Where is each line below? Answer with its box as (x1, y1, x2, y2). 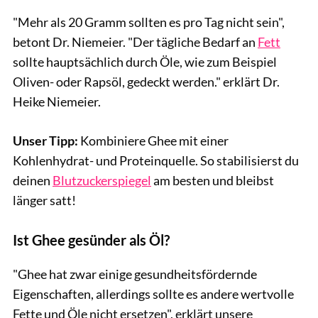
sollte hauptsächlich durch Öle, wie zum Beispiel (13, 54, 277, 70)
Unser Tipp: (13, 133, 78, 149)
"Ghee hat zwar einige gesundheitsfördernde (13, 266, 257, 283)
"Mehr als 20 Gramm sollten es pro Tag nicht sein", (13, 14, 285, 31)
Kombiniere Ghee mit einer (78, 133, 229, 149)
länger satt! (13, 192, 76, 209)
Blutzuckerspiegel (53, 172, 151, 189)
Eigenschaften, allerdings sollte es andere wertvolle (13, 286, 294, 302)
